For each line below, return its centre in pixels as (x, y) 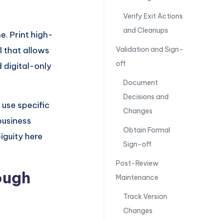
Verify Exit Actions (153, 16)
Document (140, 83)
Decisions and (146, 97)
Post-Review (137, 163)
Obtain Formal (146, 130)
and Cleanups (145, 30)
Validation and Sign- (149, 49)
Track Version (145, 197)
